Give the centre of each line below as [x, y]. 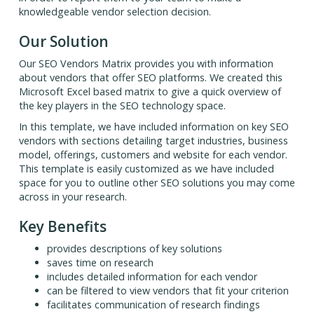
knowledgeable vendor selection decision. [115, 12]
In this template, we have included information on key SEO [153, 127]
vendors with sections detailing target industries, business [153, 141]
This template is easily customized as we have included [146, 169]
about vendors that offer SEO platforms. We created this [150, 78]
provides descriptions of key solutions [134, 249]
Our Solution [63, 42]
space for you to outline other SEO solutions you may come [157, 183]
